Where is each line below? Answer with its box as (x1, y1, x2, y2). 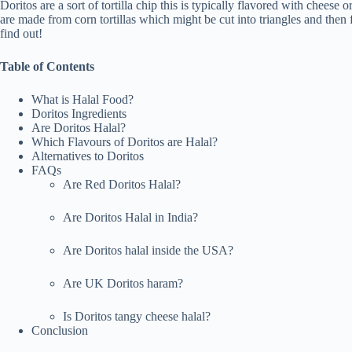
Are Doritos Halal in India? (63, 210, 198, 224)
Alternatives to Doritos (31, 148, 144, 163)
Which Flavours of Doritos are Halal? (31, 134, 218, 148)
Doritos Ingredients (31, 106, 126, 120)
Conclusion (31, 323, 88, 337)
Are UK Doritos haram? (63, 276, 183, 290)
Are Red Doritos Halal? (63, 177, 181, 191)
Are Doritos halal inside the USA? (63, 243, 233, 257)
